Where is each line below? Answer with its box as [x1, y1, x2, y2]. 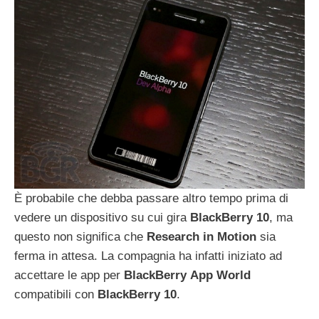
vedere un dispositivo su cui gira [14, 210, 190, 224]
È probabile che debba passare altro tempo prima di [14, 191, 288, 205]
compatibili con [14, 287, 98, 301]
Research [147, 229, 199, 244]
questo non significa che [14, 229, 147, 244]
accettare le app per [14, 268, 124, 282]
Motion [217, 229, 256, 244]
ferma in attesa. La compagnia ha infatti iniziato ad [14, 249, 282, 263]
